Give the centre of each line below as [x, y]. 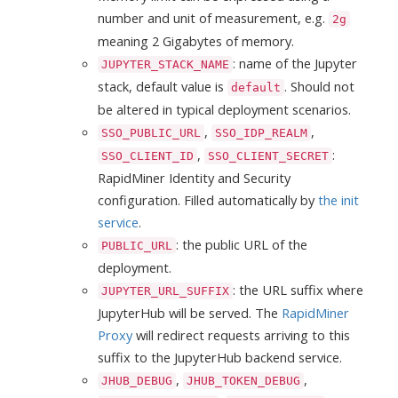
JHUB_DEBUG [137, 380]
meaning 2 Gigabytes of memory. [196, 40]
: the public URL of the [242, 244]
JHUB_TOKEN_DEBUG [243, 380]
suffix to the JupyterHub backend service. [220, 357]
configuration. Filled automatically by [208, 199]
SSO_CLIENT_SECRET [268, 155]
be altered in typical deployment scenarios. [224, 109]
